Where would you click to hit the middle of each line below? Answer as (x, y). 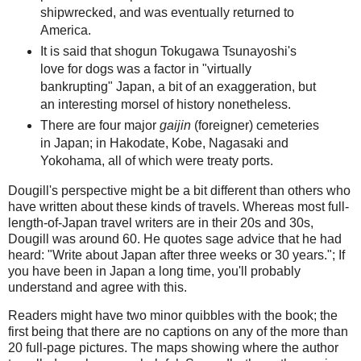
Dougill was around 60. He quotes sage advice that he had (175, 239)
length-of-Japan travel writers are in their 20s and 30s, (161, 222)
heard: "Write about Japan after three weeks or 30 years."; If (176, 255)
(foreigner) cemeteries (255, 125)
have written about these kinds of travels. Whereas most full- (178, 206)
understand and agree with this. (98, 287)
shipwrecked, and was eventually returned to (167, 12)
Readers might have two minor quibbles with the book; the (173, 316)
